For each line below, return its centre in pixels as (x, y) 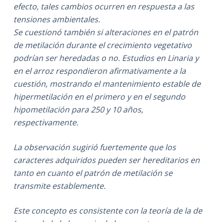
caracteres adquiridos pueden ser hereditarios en (106, 160)
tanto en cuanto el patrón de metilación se (93, 173)
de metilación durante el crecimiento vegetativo (102, 45)
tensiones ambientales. (56, 19)
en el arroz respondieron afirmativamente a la (99, 71)
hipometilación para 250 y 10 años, (78, 109)
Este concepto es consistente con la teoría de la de (108, 210)
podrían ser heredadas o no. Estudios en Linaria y (106, 58)
